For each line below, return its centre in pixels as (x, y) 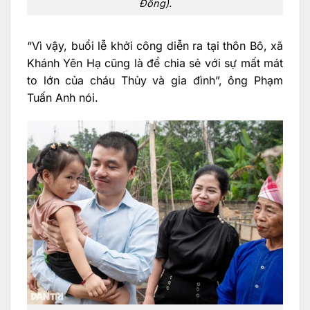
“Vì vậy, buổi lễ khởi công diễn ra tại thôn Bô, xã (155, 45)
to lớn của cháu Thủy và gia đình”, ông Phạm (155, 80)
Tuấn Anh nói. (63, 97)
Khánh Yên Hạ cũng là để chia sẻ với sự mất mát (155, 63)
